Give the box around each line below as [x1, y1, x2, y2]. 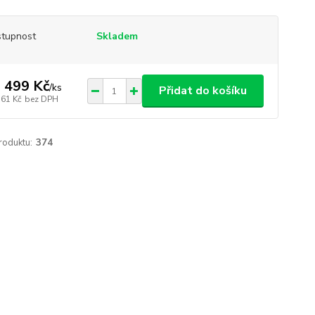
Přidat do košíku [158, 83, 247, 98]
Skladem [96, 30, 138, 43]
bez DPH [24, 93, 58, 105]
